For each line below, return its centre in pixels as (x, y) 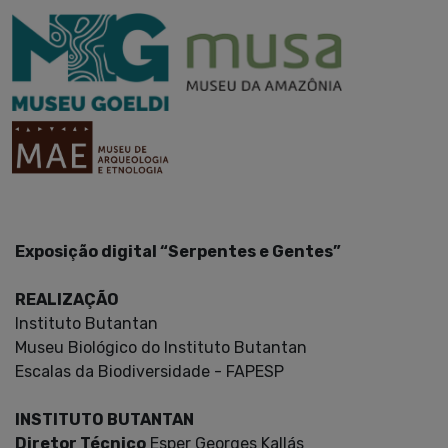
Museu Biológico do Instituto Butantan (161, 347)
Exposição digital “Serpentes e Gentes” (178, 251)
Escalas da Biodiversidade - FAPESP (149, 371)
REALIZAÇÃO (67, 299)
